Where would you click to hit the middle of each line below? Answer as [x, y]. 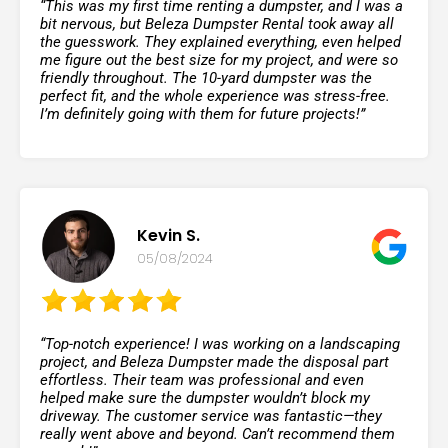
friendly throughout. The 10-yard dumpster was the [206, 78]
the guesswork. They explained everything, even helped [220, 42]
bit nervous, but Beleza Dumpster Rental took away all [217, 24]
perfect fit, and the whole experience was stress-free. [215, 96]
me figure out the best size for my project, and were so [219, 60]
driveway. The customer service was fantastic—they [211, 415]
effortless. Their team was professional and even [202, 379]
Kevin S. [168, 236]
